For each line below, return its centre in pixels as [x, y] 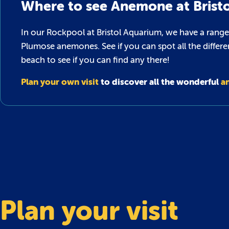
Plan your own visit [60, 82]
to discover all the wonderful [160, 82]
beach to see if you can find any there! [95, 60]
